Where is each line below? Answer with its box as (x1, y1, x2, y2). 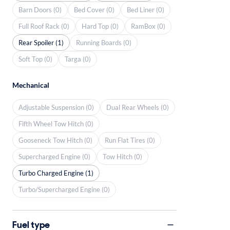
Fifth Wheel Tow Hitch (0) (18, 119, 93, 128)
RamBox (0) (131, 22, 165, 30)
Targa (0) (65, 54, 91, 63)
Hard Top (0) (82, 22, 119, 30)
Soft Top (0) (18, 54, 52, 63)
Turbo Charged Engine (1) (18, 168, 93, 177)
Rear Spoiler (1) (18, 38, 64, 47)
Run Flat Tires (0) (105, 136, 155, 144)
